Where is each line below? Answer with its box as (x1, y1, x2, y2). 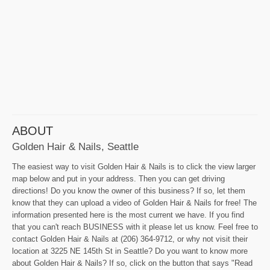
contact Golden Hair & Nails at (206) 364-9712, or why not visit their (12, 234, 248, 243)
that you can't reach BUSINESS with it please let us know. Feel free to (12, 222, 258, 231)
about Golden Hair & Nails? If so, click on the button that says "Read (12, 258, 253, 268)
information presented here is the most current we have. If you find (12, 210, 244, 219)
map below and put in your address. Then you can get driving (12, 174, 225, 183)
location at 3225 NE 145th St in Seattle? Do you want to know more (12, 246, 248, 256)
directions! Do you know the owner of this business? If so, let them (12, 186, 245, 195)
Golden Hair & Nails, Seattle (12, 140, 139, 152)
